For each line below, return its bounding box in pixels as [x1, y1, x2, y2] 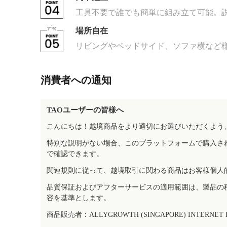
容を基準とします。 [47, 194, 110, 202]
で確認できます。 [47, 150, 103, 158]
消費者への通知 [41, 74, 111, 86]
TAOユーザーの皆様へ [47, 106, 124, 114]
